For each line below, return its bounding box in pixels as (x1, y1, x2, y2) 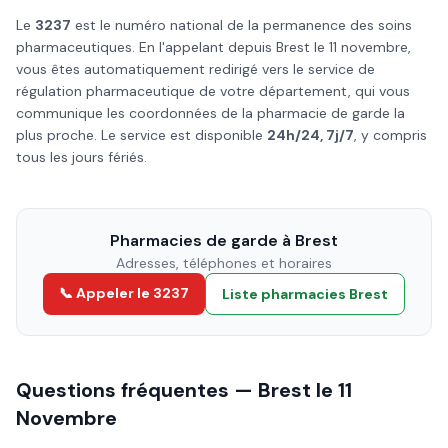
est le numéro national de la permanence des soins (71, 16, 412, 34)
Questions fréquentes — (16, 377, 258, 403)
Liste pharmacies (222, 285, 349, 303)
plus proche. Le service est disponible (16, 126, 267, 144)
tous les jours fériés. (16, 148, 147, 166)
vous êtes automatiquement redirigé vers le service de (16, 60, 375, 78)
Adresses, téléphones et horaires (116, 254, 332, 272)
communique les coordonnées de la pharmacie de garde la (16, 104, 405, 122)
